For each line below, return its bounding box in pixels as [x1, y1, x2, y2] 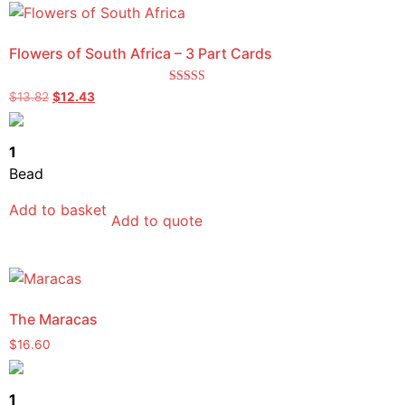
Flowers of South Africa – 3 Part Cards [9, 43, 272, 62]
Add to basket [9, 201, 107, 220]
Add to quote [111, 212, 202, 231]
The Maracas [9, 310, 98, 329]
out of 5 [168, 110, 210, 125]
